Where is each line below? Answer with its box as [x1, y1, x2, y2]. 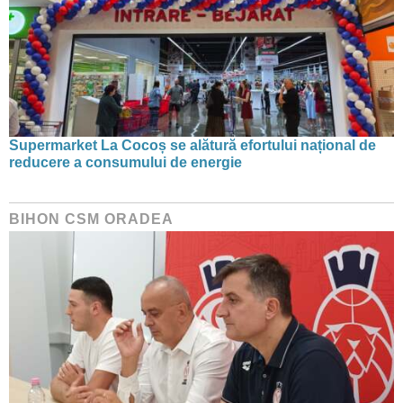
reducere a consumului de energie [9, 155, 242, 170]
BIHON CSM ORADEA [9, 211, 174, 227]
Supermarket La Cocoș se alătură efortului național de [9, 138, 376, 153]
